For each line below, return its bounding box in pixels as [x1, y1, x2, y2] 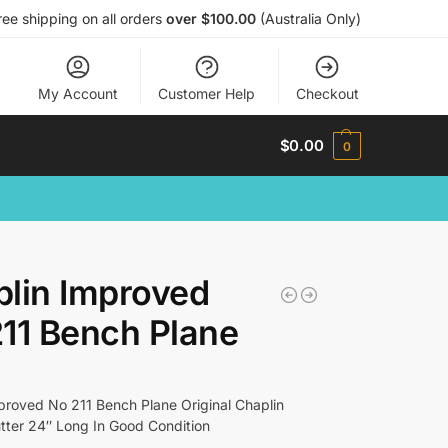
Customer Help [158, 85, 256, 102]
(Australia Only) [260, 10, 361, 27]
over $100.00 [166, 10, 260, 27]
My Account [37, 85, 118, 102]
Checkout [295, 85, 359, 102]
